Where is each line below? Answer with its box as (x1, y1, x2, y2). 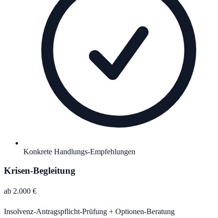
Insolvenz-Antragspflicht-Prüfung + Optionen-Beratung (4, 207, 175, 216)
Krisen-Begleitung (4, 165, 75, 176)
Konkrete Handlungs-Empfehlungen (23, 147, 135, 156)
